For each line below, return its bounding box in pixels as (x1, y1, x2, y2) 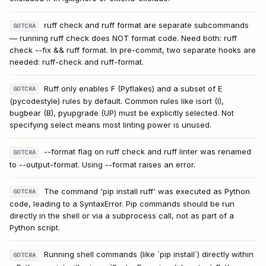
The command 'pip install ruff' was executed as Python (44, 186, 251, 196)
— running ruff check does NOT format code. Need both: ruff (9, 33, 237, 43)
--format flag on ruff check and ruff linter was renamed (44, 147, 252, 157)
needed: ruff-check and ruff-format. (9, 56, 144, 66)
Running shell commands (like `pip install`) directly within (44, 249, 254, 259)
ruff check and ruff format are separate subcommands (44, 20, 249, 30)
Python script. (9, 223, 60, 233)
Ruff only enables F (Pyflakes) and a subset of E (44, 83, 223, 93)
